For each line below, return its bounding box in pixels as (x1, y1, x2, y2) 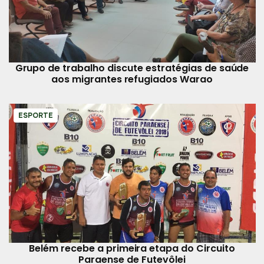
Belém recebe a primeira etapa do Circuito (28, 242, 235, 256)
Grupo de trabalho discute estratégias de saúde (15, 61, 249, 75)
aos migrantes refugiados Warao (51, 72, 213, 87)
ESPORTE (18, 111, 53, 121)
